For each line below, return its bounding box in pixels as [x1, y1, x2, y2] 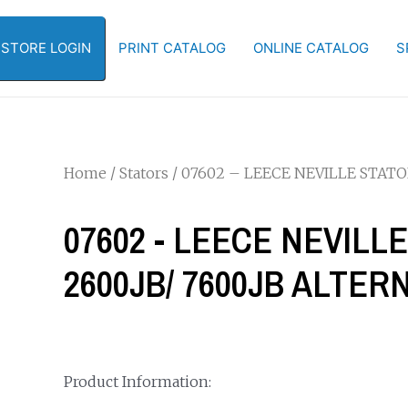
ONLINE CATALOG [253, 39, 369, 56]
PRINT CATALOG [118, 39, 226, 56]
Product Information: [63, 372, 211, 391]
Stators [118, 164, 168, 182]
